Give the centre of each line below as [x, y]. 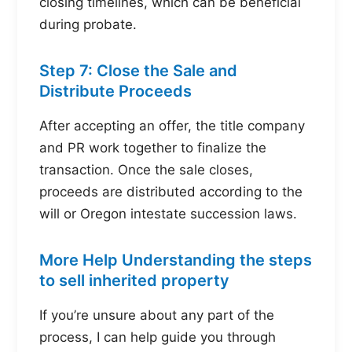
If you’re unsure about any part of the [157, 315]
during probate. [88, 24]
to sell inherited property [134, 280]
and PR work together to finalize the [153, 147]
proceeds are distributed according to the [171, 191]
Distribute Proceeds [115, 91]
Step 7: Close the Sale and [138, 70]
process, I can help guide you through [158, 337]
